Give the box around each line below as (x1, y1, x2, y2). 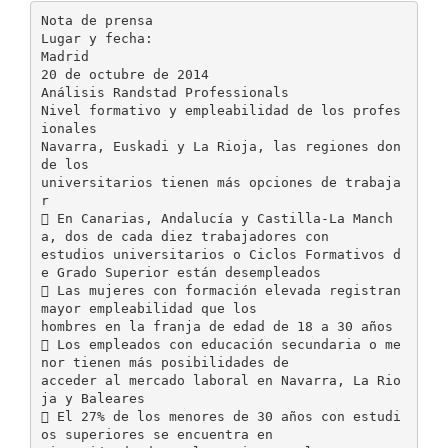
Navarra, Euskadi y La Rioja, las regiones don (40, 138, 401, 154)
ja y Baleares (40, 390, 145, 406)
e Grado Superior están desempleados (40, 264, 321, 280)
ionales (40, 120, 97, 136)
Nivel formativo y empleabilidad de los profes (40, 102, 401, 118)
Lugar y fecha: (40, 30, 153, 46)
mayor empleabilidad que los (40, 300, 257, 316)
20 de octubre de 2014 (40, 66, 209, 82)
